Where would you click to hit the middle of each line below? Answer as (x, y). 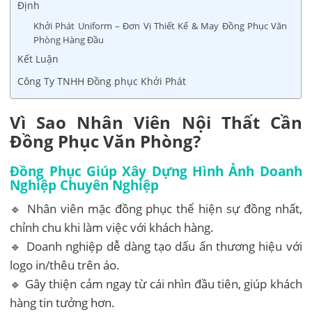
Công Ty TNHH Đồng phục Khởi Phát (102, 81)
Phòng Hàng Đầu (69, 39)
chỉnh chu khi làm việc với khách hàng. (112, 227)
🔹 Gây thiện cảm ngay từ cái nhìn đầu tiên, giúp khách (156, 283)
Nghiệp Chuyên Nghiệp (85, 185)
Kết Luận (38, 58)
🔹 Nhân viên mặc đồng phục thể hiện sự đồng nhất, (156, 208)
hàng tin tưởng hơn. (63, 302)
